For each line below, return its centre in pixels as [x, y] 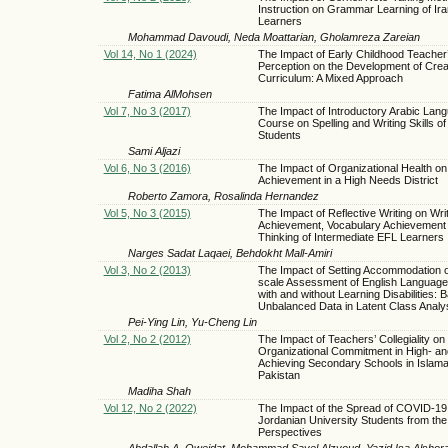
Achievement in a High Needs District [347, 179]
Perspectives [289, 431]
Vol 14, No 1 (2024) [150, 53]
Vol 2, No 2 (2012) [147, 338]
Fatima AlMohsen [170, 93]
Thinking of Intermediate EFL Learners [350, 236]
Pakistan [278, 374]
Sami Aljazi [154, 150]
